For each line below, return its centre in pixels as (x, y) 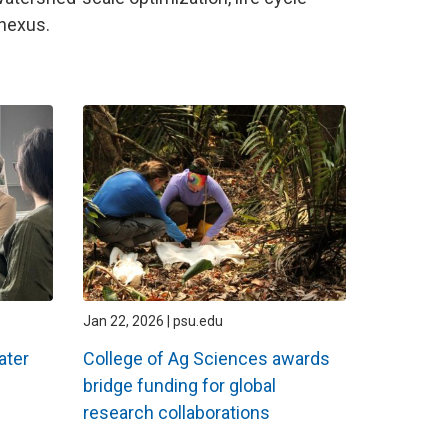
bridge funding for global (180, 385)
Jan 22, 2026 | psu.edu (153, 321)
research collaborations (177, 412)
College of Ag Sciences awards (207, 358)
